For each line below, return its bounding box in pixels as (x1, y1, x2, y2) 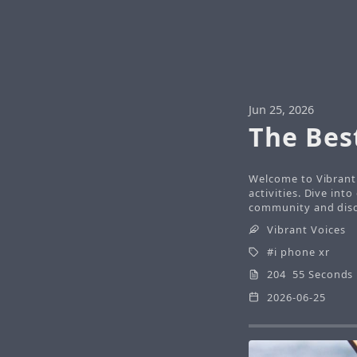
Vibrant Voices (267, 222, 346, 237)
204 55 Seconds (267, 267, 354, 282)
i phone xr (274, 245, 330, 260)
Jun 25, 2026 (249, 102, 314, 117)
